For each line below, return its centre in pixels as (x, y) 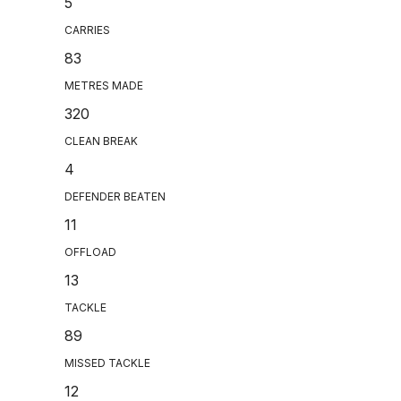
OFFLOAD (90, 252)
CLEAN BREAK (101, 141)
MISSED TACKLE (107, 363)
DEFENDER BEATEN (115, 197)
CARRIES (87, 30)
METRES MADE (104, 86)
